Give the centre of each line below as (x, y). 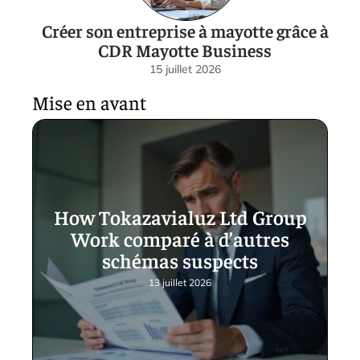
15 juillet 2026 (185, 69)
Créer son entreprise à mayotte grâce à (185, 30)
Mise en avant (89, 102)
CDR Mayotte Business (185, 49)
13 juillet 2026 (180, 282)
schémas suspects (180, 260)
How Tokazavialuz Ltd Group (180, 217)
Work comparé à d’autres (180, 238)
